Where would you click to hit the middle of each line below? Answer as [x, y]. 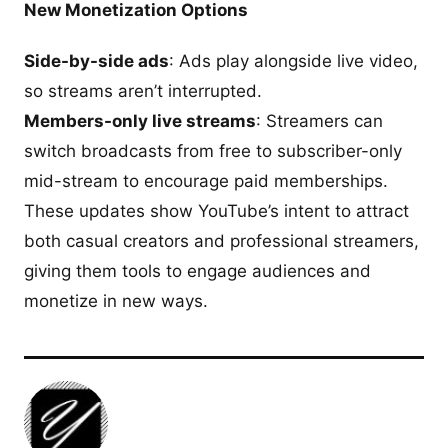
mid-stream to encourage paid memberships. [206, 180]
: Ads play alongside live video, [293, 60]
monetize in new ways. [116, 300]
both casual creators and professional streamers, [221, 240]
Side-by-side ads [96, 60]
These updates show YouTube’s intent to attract [216, 210]
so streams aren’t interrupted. [143, 90]
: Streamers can [319, 120]
